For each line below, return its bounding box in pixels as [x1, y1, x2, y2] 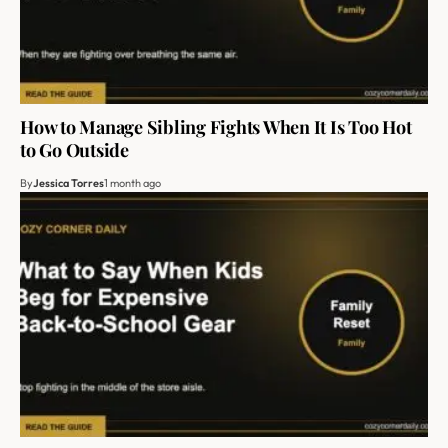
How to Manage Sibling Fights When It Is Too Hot [20, 115, 412, 140]
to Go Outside [20, 138, 129, 163]
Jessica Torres [33, 176, 104, 191]
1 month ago [104, 176, 161, 191]
